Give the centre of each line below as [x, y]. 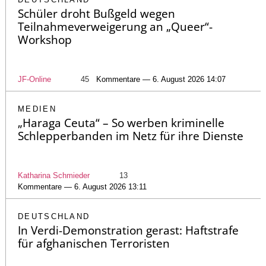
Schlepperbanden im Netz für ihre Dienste [131, 136]
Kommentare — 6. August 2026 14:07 [161, 80]
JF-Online [34, 80]
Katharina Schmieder [54, 176]
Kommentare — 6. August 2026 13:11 [82, 187]
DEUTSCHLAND [54, 217]
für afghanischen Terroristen [94, 244]
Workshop [45, 40]
